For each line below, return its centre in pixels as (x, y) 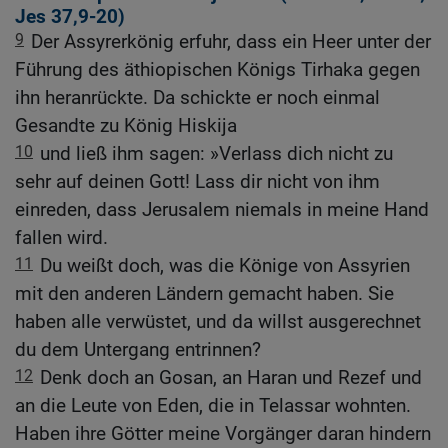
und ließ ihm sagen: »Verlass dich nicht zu (216, 154)
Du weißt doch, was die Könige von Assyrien (225, 266)
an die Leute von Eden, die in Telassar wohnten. (213, 406)
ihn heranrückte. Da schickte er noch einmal (197, 98)
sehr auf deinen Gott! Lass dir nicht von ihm (197, 182)
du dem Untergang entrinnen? (138, 350)
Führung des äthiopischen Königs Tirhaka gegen (217, 70)
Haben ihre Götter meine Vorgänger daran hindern (223, 434)
